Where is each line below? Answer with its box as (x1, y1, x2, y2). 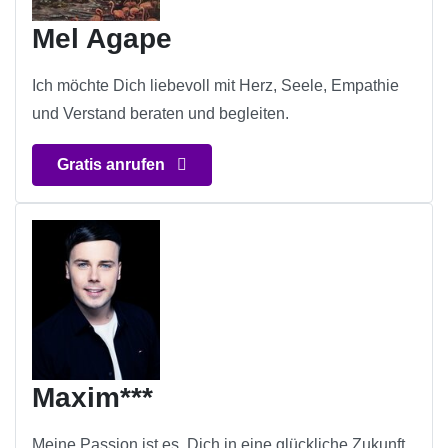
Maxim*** (32, 382, 153, 414)
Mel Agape (32, 23, 172, 55)
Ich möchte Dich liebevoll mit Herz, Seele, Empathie (32, 77, 399, 95)
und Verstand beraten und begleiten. (32, 105, 289, 123)
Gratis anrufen (57, 156, 169, 174)
